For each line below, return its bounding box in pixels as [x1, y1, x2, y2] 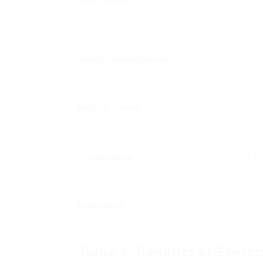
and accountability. [78, 224, 161, 234]
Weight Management [78, 55, 169, 65]
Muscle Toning [78, 103, 141, 113]
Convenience [78, 152, 133, 162]
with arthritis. [78, 18, 136, 28]
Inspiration [78, 201, 124, 211]
